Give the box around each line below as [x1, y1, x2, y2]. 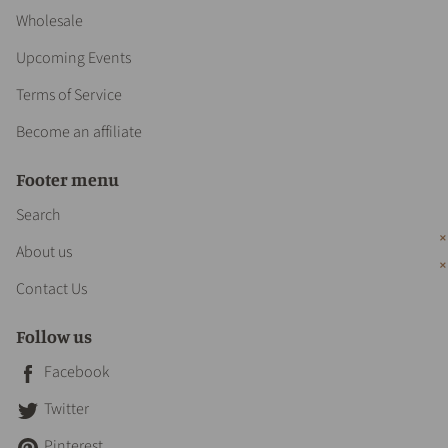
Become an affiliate [16, 120, 142, 143]
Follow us [16, 324, 92, 347]
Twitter [44, 397, 89, 420]
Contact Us [16, 277, 87, 300]
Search [16, 203, 60, 226]
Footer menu [16, 167, 119, 190]
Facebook [44, 360, 109, 383]
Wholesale [16, 9, 83, 32]
